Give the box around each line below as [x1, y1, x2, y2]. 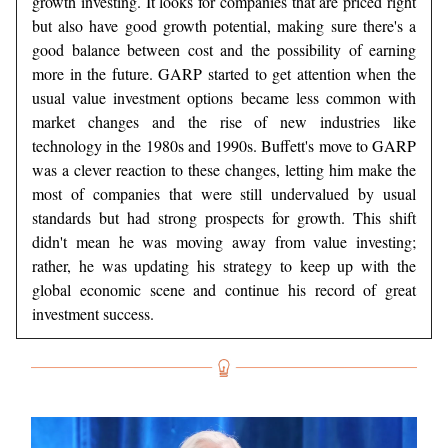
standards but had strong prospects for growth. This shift [32, 207, 416, 229]
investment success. [32, 303, 154, 325]
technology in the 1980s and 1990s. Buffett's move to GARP [32, 135, 416, 157]
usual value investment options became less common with [32, 87, 416, 109]
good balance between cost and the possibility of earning [32, 39, 416, 61]
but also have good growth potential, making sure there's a [32, 15, 416, 37]
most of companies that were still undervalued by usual [32, 183, 416, 205]
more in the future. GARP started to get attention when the [32, 63, 416, 85]
